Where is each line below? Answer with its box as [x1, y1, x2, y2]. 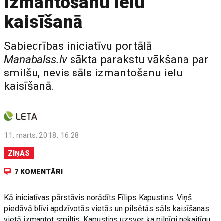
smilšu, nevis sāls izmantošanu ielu [4, 66, 183, 79]
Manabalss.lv [4, 53, 68, 66]
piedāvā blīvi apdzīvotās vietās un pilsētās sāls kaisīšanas [4, 204, 210, 213]
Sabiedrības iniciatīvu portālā [4, 39, 152, 53]
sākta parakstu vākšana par [67, 53, 209, 66]
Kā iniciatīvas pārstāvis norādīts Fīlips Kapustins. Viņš [4, 193, 192, 202]
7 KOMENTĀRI [14, 168, 63, 176]
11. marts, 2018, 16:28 [4, 131, 80, 140]
